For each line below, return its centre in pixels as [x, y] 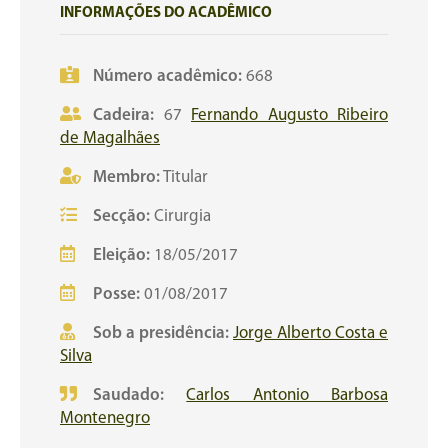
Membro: [126, 177]
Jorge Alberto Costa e [310, 333]
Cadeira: [128, 115]
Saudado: [128, 395]
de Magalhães [110, 138]
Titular [184, 177]
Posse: [116, 294]
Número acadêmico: [169, 76]
